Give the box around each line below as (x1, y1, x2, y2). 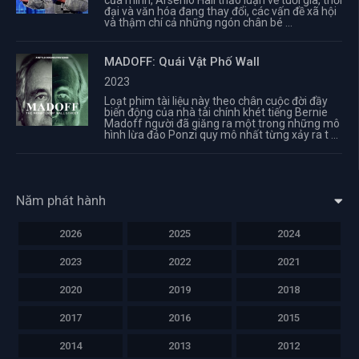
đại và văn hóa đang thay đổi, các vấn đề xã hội (104, 5, 337, 18)
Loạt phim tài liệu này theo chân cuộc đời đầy (104, 95, 328, 107)
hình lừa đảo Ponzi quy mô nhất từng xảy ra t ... (104, 128, 338, 141)
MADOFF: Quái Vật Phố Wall (104, 54, 260, 69)
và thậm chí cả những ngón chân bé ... (104, 16, 292, 29)
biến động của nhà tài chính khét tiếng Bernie (104, 106, 328, 119)
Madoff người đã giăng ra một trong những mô (104, 117, 340, 130)
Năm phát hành (16, 192, 106, 208)
